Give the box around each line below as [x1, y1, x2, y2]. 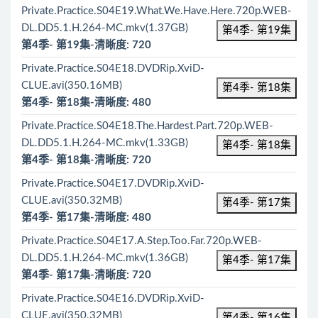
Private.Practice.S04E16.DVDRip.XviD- [21, 293, 204, 304]
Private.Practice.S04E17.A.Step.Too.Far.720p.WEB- [21, 236, 262, 246]
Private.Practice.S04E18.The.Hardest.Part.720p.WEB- [21, 121, 273, 131]
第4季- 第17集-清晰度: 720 [21, 270, 151, 280]
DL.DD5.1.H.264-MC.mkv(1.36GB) [21, 253, 188, 263]
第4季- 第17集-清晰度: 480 [21, 212, 151, 223]
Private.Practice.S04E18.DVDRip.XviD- [21, 63, 204, 74]
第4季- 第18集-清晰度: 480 [21, 97, 151, 108]
